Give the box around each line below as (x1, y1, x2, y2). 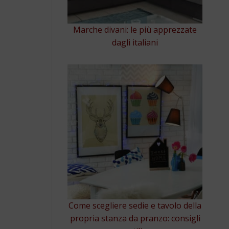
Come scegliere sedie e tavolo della (68, 199, 201, 211)
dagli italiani (112, 36, 158, 48)
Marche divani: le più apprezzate (73, 24, 197, 35)
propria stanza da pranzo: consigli (70, 212, 200, 224)
